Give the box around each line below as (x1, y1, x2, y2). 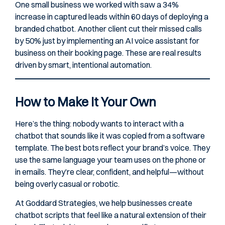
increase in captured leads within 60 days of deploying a (15, 12, 208, 22)
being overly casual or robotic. (15, 178, 120, 189)
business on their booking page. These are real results (15, 48, 201, 58)
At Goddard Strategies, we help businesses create (15, 198, 192, 208)
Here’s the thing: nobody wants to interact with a (15, 118, 184, 129)
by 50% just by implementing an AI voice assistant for (15, 36, 199, 46)
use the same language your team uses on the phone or (15, 154, 206, 165)
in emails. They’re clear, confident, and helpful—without (15, 166, 204, 177)
